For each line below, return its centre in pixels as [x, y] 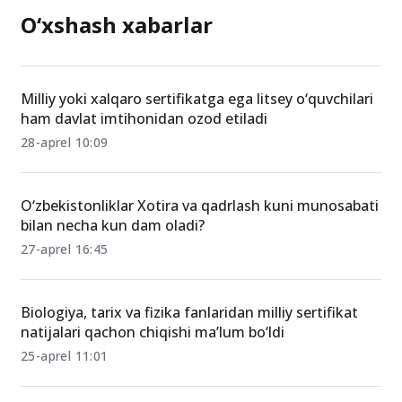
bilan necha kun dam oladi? [113, 226]
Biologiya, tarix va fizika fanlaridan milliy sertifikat [189, 313]
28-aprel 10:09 [65, 143]
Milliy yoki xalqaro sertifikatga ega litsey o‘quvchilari [197, 99]
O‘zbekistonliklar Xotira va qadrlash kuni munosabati [200, 206]
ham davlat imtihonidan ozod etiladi [144, 119]
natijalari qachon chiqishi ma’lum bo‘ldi [153, 332]
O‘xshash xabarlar [117, 25]
